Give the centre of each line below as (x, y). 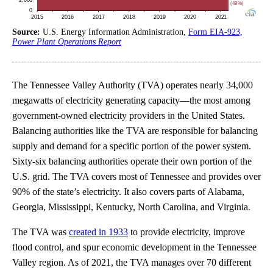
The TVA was (41, 232)
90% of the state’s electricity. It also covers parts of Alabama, (128, 191)
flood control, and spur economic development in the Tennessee (134, 247)
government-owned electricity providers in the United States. (129, 115)
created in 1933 (98, 232)
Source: (27, 32)
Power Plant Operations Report (67, 41)
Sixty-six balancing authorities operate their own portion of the (132, 161)
